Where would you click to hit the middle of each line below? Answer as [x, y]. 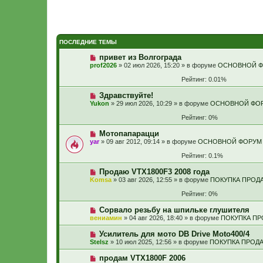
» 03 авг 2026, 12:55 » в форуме [161, 180]
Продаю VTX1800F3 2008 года [154, 172]
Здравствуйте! [126, 95]
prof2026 [103, 65]
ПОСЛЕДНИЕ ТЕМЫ [88, 42]
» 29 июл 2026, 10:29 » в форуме [160, 103]
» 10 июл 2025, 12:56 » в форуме [159, 242]
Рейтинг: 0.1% [200, 156]
